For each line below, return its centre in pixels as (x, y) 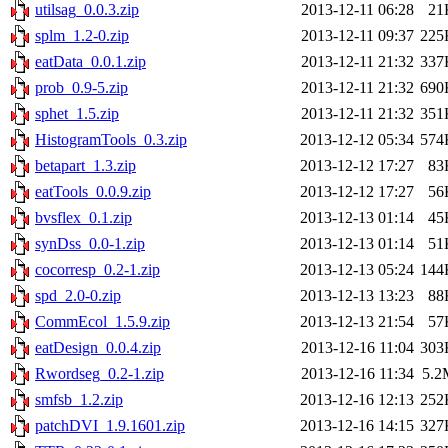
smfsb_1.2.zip (79, 400)
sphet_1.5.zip (77, 114)
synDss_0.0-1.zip (90, 244)
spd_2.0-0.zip (78, 296)
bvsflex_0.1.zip (83, 218)
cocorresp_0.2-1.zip (97, 270)
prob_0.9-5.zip (81, 88)
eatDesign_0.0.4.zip (98, 348)
